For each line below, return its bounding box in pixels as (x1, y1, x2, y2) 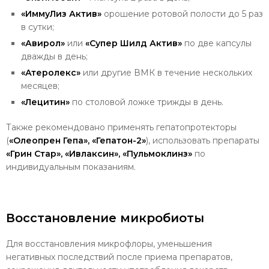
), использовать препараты (146, 134, 259, 146)
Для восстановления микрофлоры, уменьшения (6, 238, 212, 249)
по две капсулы (182, 37, 252, 49)
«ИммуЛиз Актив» (21, 8, 101, 19)
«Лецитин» (21, 96, 70, 107)
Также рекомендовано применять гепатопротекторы (6, 121, 237, 133)
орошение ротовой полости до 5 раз (101, 8, 263, 19)
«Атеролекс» (21, 67, 80, 78)
